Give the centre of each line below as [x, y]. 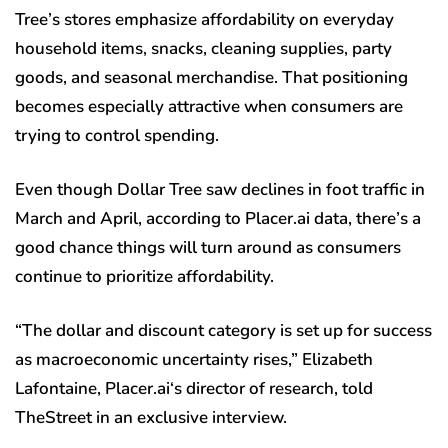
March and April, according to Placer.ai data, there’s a [218, 219]
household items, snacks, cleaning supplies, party [203, 49]
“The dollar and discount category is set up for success [223, 331]
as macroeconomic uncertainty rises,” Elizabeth [194, 360]
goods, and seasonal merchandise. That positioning [211, 78]
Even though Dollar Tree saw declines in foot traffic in [220, 190]
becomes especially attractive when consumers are [209, 107]
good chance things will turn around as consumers [208, 248]
